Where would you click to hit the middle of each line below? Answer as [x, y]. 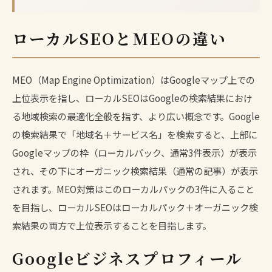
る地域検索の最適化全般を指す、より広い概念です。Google [136, 116]
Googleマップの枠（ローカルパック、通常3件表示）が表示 [134, 152]
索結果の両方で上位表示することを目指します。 [112, 225]
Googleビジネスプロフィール [127, 258]
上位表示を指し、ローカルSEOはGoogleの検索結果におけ [132, 97]
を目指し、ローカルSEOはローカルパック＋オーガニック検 [135, 207]
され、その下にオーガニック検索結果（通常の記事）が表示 [135, 170]
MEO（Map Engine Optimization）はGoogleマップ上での [134, 79]
